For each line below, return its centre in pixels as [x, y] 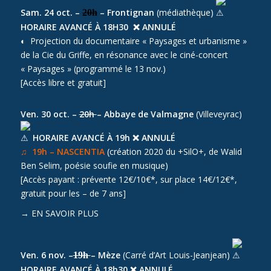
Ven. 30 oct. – [50, 114]
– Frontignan [126, 12]
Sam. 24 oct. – [51, 12]
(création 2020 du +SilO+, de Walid [173, 152]
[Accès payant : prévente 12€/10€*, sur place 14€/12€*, [129, 180]
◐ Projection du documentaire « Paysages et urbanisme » [133, 41]
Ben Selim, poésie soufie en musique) [94, 166]
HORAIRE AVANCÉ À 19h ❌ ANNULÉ [103, 138]
